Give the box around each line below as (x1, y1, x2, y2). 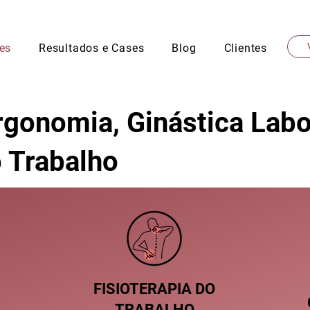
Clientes (224, 42, 267, 55)
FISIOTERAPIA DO (93, 280, 215, 298)
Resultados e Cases (39, 42, 145, 55)
